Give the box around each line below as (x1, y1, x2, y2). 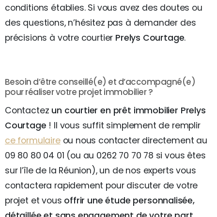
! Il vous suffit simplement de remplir (46, 120, 201, 131)
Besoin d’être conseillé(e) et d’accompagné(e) (5, 76, 196, 88)
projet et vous (5, 195, 64, 206)
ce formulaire (5, 135, 61, 146)
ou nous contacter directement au (60, 135, 207, 146)
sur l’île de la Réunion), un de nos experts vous (5, 165, 196, 176)
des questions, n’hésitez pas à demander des (5, 17, 196, 29)
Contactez (5, 105, 52, 116)
